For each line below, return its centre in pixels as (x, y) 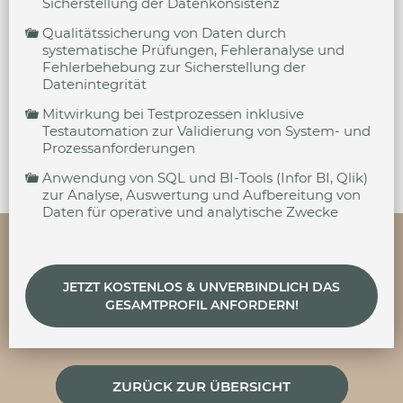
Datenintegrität (94, 84)
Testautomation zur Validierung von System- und (206, 131)
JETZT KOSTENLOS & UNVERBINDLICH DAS (201, 287)
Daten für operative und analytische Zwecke (190, 212)
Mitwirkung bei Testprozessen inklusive (173, 114)
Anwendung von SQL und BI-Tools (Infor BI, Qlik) (205, 178)
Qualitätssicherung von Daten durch (164, 33)
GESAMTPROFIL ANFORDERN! (201, 305)
